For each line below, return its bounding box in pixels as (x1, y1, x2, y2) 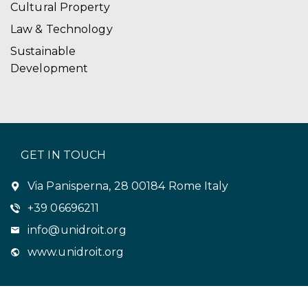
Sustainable (10, 44, 76, 58)
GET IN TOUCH (21, 148, 107, 162)
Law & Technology (10, 22, 113, 36)
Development (10, 61, 89, 75)
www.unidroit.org (27, 245, 124, 258)
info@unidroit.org (27, 223, 126, 236)
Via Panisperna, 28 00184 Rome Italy (27, 179, 229, 192)
